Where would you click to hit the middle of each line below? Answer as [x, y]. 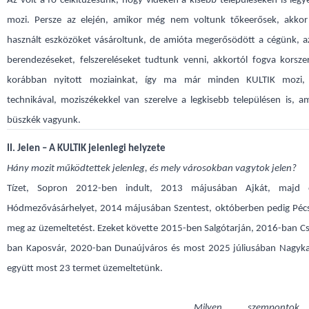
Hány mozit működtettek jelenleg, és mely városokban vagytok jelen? [152, 169]
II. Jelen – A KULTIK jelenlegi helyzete [86, 149]
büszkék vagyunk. [44, 120]
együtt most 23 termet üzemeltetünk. [85, 269]
